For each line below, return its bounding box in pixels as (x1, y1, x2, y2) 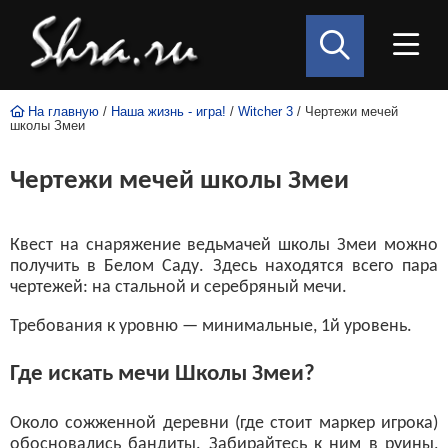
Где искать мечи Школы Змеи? (10, 362, 315, 387)
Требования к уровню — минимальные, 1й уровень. (10, 317, 412, 336)
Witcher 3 (238, 105, 293, 119)
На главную (24, 105, 99, 119)
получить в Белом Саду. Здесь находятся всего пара (10, 257, 438, 276)
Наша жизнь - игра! (111, 105, 226, 119)
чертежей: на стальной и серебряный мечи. (10, 278, 347, 297)
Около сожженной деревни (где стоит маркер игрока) (10, 413, 438, 433)
